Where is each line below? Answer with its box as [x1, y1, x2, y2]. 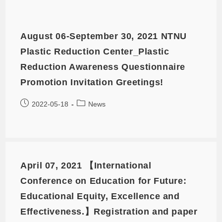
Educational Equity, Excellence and [20, 191, 180, 201]
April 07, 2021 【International [20, 160, 152, 170]
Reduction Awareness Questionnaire [20, 61, 186, 72]
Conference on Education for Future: [20, 175, 187, 186]
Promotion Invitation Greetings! [20, 77, 164, 87]
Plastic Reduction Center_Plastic [20, 46, 169, 56]
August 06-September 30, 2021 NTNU [20, 31, 187, 41]
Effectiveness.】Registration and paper [20, 206, 198, 217]
